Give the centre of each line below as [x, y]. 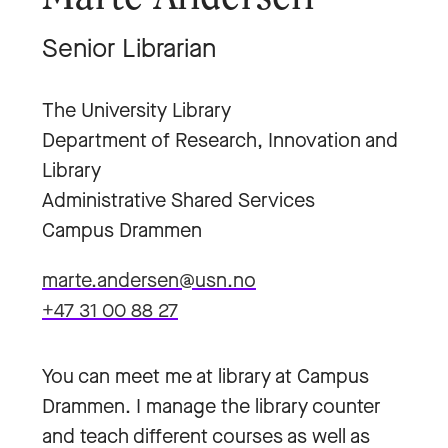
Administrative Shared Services [178, 200]
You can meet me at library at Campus [205, 376]
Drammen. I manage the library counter [211, 406]
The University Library [136, 110]
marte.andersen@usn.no [149, 280]
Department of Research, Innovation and [220, 140]
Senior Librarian [129, 48]
